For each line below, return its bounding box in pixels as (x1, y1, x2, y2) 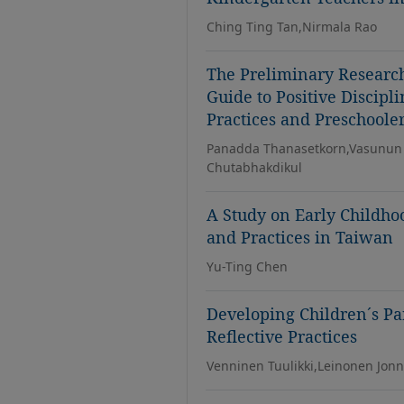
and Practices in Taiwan (207, 226, 393, 248)
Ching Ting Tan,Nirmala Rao (207, 18, 377, 35)
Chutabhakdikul (207, 159, 302, 176)
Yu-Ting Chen (207, 258, 288, 275)
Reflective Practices (207, 326, 357, 347)
